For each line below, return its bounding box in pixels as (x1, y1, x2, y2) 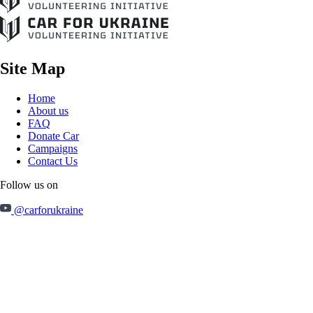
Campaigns (28, 143, 78, 155)
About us (28, 105, 68, 117)
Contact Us (28, 155, 78, 168)
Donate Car (28, 130, 79, 143)
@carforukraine (11, 204, 83, 217)
